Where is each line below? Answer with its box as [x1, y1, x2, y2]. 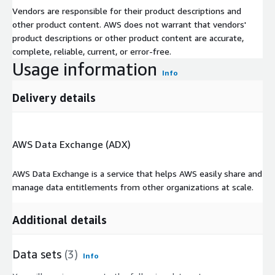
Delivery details [12, 90, 96, 104]
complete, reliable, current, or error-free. [12, 45, 171, 56]
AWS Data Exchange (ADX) [12, 138, 131, 151]
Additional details [12, 212, 107, 227]
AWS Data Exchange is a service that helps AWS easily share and [12, 168, 262, 179]
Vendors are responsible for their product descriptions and [12, 5, 241, 16]
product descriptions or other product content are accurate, [12, 32, 244, 43]
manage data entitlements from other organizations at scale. [12, 181, 254, 192]
